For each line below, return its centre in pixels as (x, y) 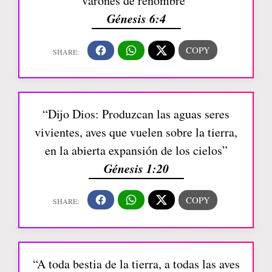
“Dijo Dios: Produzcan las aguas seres (136, 114)
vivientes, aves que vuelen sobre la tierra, (136, 132)
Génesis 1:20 (136, 168)
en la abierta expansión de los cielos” (136, 150)
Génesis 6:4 (136, 18)
